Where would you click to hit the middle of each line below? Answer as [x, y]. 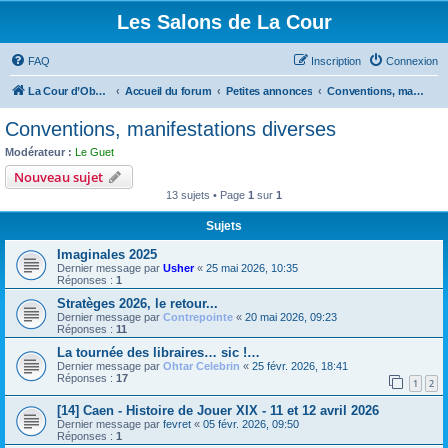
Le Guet [94, 152]
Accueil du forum [168, 91]
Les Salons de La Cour [224, 22]
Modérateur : [38, 152]
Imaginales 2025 [107, 254]
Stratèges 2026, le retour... [137, 303]
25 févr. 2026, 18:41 [300, 365]
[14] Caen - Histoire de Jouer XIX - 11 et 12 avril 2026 [218, 411]
